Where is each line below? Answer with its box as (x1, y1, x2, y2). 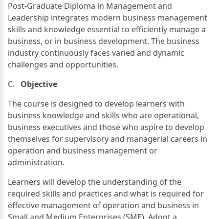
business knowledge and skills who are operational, (8, 109, 199, 121)
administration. (8, 156, 65, 168)
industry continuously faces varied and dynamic (8, 47, 184, 58)
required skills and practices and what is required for (8, 188, 204, 199)
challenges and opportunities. (8, 59, 118, 70)
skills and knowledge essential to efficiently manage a (8, 23, 206, 35)
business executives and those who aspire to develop (8, 121, 204, 132)
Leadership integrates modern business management (8, 12, 207, 23)
